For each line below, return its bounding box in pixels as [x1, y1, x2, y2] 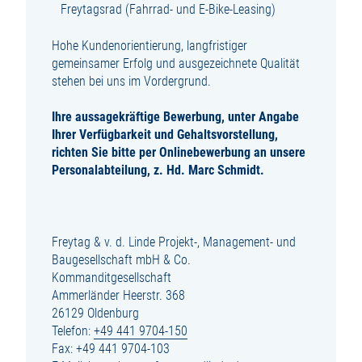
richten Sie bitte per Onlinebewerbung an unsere [52, 145, 305, 161]
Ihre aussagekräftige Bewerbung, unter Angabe [52, 109, 299, 125]
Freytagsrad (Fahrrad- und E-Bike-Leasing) [61, 2, 276, 18]
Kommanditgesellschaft [52, 269, 171, 285]
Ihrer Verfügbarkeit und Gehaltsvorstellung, [52, 127, 278, 143]
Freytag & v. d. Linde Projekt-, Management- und [52, 234, 296, 250]
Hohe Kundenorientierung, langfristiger [52, 37, 247, 53]
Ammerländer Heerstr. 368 [52, 287, 185, 303]
